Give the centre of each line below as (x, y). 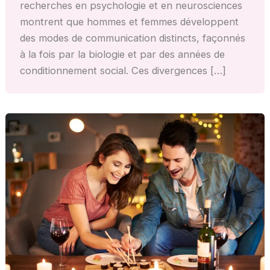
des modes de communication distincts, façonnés (133, 38)
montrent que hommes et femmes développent (130, 21)
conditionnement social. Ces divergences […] (123, 70)
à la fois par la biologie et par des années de (123, 54)
